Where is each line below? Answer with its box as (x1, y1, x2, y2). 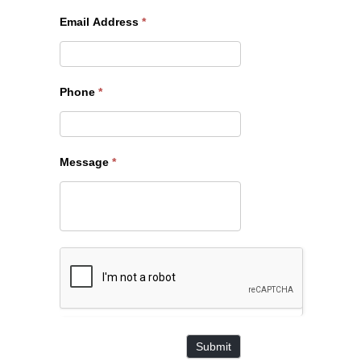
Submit (196, 339, 231, 353)
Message (60, 155, 112, 168)
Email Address (60, 15, 142, 28)
